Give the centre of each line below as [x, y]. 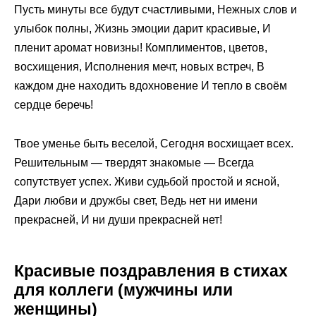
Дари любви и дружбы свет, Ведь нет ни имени [136, 200]
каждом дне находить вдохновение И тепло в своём [151, 86]
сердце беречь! [54, 105]
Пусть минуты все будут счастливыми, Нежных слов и [156, 10]
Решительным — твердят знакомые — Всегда [134, 162]
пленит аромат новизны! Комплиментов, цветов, [141, 48]
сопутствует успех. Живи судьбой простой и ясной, [147, 181]
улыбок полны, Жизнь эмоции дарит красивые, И [142, 29]
